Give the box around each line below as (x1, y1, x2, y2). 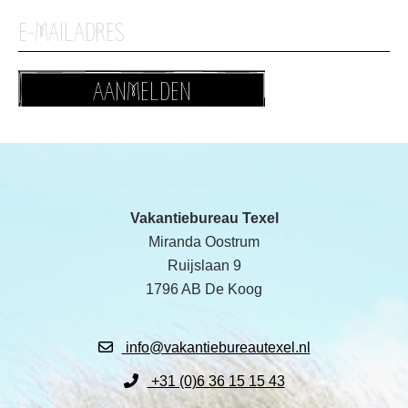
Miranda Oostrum (148, 234, 260, 250)
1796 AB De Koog (146, 281, 262, 297)
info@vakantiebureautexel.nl (121, 340, 311, 356)
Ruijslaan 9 (167, 258, 241, 273)
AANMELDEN (92, 77, 191, 107)
